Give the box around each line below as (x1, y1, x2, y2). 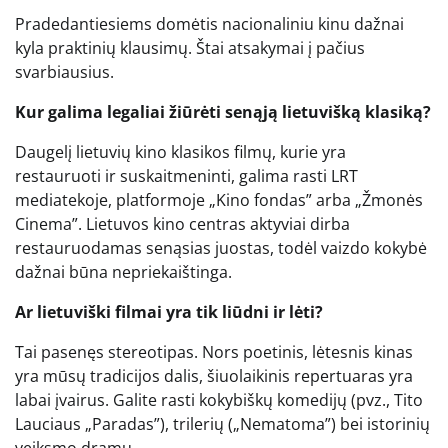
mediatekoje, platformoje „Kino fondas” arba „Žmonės (15, 188, 423, 211)
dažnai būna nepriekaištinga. (15, 260, 232, 283)
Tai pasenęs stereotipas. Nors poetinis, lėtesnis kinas (15, 340, 413, 363)
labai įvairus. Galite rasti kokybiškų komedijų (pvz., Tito (15, 388, 423, 411)
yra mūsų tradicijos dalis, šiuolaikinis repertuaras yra (15, 364, 413, 387)
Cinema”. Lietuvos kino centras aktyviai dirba (15, 212, 350, 235)
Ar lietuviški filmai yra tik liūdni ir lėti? (15, 300, 323, 323)
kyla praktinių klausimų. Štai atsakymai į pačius (15, 36, 365, 59)
